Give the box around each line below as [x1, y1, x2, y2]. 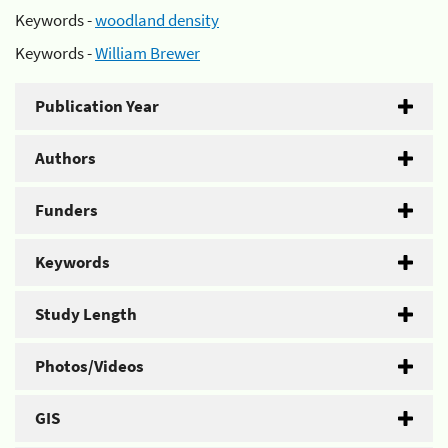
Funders [35, 199, 98, 221]
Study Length [35, 303, 137, 325]
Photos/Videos [35, 355, 144, 377]
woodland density [95, 8, 219, 31]
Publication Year [35, 95, 159, 117]
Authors [35, 147, 96, 169]
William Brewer [95, 42, 200, 64]
